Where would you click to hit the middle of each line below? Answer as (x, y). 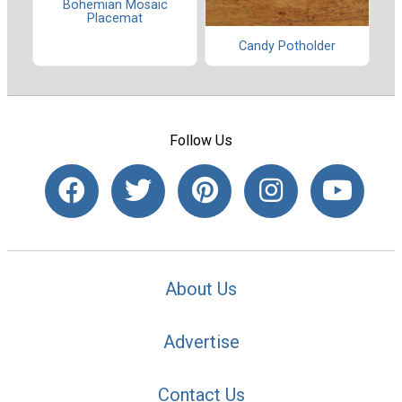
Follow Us (201, 141)
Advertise (201, 341)
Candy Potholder (287, 46)
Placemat (115, 19)
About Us (201, 288)
